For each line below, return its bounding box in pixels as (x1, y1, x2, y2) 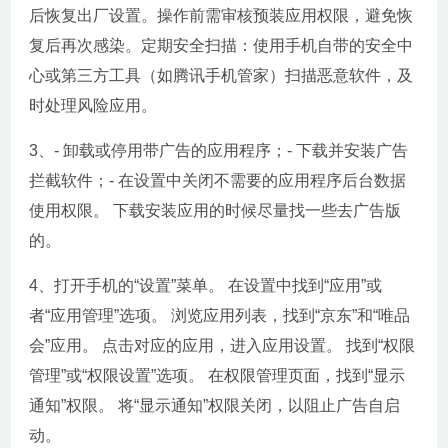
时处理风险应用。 (29, 97, 158, 115)
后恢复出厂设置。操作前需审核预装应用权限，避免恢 (29, 7, 414, 25)
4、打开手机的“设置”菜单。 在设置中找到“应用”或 (29, 277, 383, 295)
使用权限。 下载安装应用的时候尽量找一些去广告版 (29, 202, 402, 220)
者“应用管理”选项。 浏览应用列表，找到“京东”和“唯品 (29, 307, 411, 325)
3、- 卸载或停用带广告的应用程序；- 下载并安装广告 (29, 142, 409, 160)
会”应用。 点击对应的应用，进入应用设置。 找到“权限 (29, 337, 416, 355)
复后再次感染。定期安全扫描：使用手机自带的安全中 (29, 37, 414, 55)
